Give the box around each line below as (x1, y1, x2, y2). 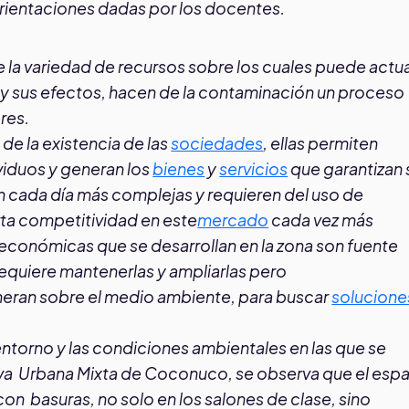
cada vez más (268, 208, 374, 230)
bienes (152, 157, 205, 179)
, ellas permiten (263, 131, 379, 153)
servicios (219, 157, 288, 179)
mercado (197, 208, 269, 230)
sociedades (171, 131, 264, 153)
